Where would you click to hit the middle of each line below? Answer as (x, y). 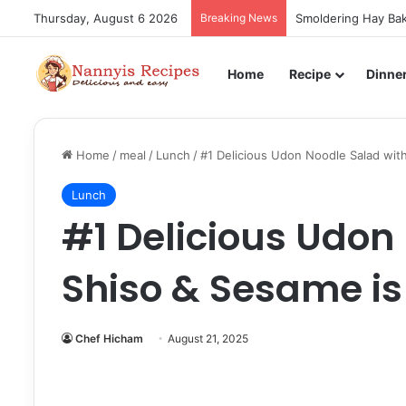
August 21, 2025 (208, 338)
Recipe (310, 74)
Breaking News (239, 18)
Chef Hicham (109, 338)
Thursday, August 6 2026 (106, 18)
